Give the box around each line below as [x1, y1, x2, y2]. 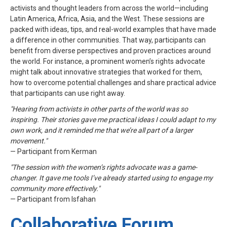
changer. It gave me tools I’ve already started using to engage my [10, 173, 213, 182]
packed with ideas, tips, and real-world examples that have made [10, 25, 216, 33]
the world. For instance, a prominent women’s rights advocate [10, 57, 205, 65]
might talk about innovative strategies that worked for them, [10, 67, 202, 76]
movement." [10, 136, 47, 145]
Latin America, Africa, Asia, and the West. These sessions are [10, 14, 205, 23]
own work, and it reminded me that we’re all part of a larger [10, 126, 193, 134]
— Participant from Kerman [10, 147, 97, 156]
